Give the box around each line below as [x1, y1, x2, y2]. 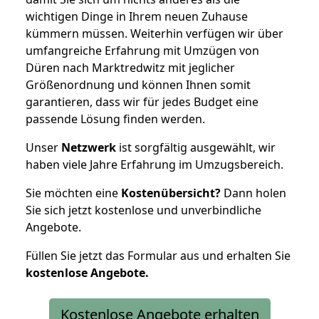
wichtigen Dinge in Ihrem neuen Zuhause [26, 8, 248, 24]
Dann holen [221, 184, 286, 201]
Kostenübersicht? [121, 184, 221, 201]
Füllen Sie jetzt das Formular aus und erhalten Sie [26, 247, 291, 263]
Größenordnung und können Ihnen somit [26, 76, 251, 93]
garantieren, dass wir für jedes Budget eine [26, 93, 258, 110]
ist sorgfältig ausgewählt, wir [116, 139, 276, 155]
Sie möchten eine [26, 184, 121, 201]
